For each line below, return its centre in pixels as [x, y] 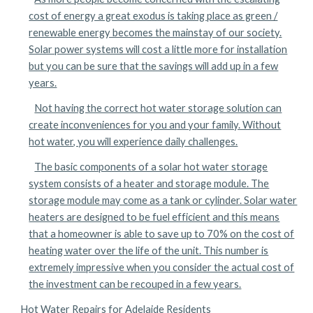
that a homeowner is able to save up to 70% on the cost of [162, 234]
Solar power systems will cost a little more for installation [158, 49]
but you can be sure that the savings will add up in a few [154, 66]
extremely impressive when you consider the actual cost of [162, 267]
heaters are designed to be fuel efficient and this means [154, 217]
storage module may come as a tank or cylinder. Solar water [163, 200]
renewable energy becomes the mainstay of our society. [155, 32]
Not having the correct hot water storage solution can [158, 108]
